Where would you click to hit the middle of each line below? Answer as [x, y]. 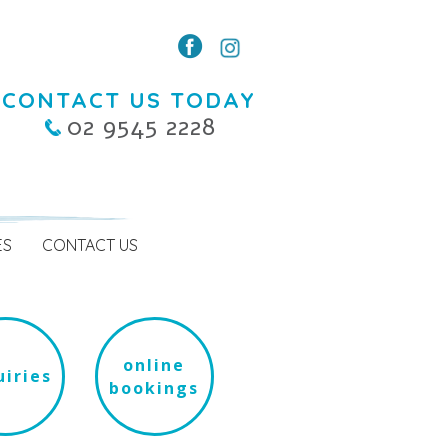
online [154, 364]
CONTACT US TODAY [129, 100]
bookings [154, 387]
